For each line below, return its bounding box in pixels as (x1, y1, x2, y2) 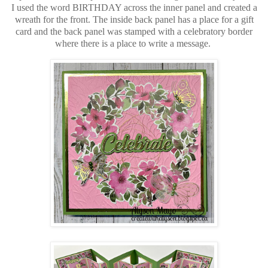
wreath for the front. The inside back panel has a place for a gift (14, 14, 254, 25)
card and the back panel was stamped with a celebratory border (16, 26, 252, 37)
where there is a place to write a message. (55, 38, 213, 49)
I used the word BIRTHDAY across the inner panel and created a (11, 2, 257, 13)
